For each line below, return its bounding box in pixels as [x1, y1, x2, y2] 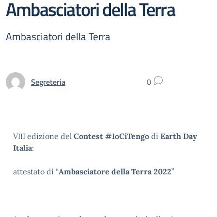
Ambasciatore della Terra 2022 [59, 167, 171, 176]
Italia [13, 143, 32, 153]
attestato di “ [13, 167, 59, 176]
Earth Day [160, 131, 197, 141]
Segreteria [31, 76, 65, 88]
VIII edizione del [13, 131, 74, 141]
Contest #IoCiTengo [74, 131, 149, 141]
